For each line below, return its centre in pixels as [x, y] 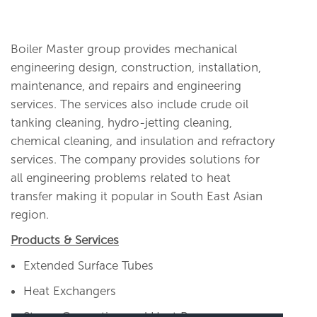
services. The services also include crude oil [129, 104]
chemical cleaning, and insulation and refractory [143, 141]
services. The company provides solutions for [135, 160]
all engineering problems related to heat [121, 178]
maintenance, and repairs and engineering [126, 86]
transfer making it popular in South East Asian [137, 196]
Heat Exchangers [70, 291]
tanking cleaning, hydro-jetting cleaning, [121, 123]
